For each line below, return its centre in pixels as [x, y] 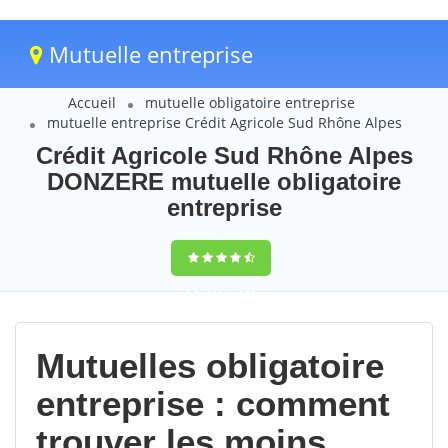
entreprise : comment [213, 403]
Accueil [92, 102]
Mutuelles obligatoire [210, 365]
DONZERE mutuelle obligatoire [224, 181]
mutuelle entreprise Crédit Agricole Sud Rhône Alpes [224, 122]
